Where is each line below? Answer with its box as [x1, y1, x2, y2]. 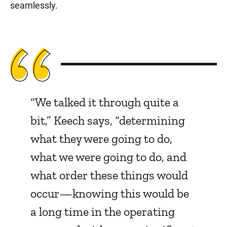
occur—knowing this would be [30, 186, 189, 201]
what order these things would [30, 168, 188, 182]
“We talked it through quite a [30, 95, 179, 109]
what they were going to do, [30, 131, 172, 146]
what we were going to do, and [30, 149, 186, 164]
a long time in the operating [30, 204, 175, 219]
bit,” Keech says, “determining [30, 113, 185, 128]
